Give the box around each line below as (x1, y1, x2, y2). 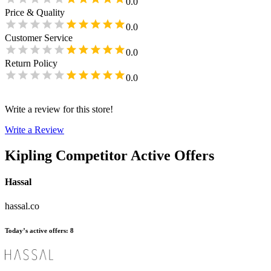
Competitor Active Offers (56, 148, 214, 164)
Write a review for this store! (5, 104, 113, 115)
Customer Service (5, 33, 73, 44)
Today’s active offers (5, 226, 66, 234)
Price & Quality (5, 7, 65, 18)
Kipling (5, 148, 52, 164)
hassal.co (5, 200, 39, 211)
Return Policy (5, 58, 57, 69)
